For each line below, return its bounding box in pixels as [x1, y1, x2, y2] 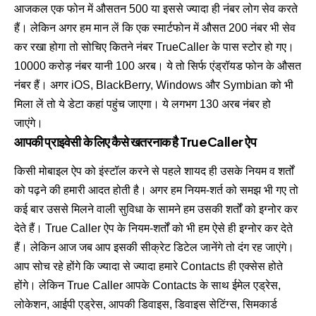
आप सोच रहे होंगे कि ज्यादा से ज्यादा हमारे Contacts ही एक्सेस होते [14, 260, 283, 273]
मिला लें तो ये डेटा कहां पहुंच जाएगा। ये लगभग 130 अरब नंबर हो [14, 98, 271, 111]
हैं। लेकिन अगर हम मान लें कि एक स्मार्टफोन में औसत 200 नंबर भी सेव [14, 22, 296, 35]
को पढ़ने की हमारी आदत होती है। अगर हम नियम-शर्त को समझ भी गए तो [14, 184, 298, 197]
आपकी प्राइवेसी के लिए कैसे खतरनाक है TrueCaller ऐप [14, 133, 257, 150]
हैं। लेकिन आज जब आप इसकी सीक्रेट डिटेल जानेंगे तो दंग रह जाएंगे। [14, 241, 294, 254]
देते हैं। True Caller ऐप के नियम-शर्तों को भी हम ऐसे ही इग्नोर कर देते [14, 222, 293, 235]
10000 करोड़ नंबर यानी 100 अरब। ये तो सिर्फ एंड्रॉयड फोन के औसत [14, 60, 301, 73]
